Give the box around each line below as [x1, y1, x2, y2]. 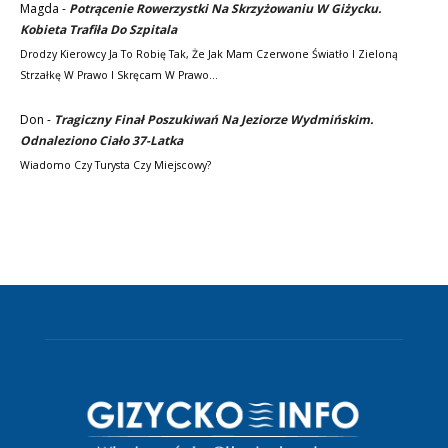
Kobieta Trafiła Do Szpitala [20, 21, 177, 39]
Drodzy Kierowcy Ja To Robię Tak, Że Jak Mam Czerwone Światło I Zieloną [20, 46, 398, 61]
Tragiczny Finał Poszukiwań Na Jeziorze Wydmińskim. [54, 110, 373, 128]
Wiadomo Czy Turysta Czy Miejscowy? [20, 157, 211, 172]
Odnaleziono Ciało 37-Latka [20, 131, 183, 149]
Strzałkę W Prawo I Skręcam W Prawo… [20, 67, 218, 82]
